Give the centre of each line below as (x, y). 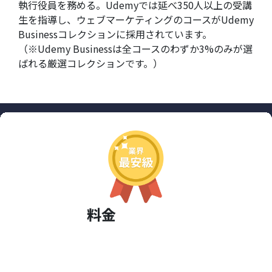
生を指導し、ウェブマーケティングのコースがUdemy (136, 19)
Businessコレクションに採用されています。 (115, 34)
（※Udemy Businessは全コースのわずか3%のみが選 (135, 48)
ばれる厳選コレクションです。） (90, 63)
